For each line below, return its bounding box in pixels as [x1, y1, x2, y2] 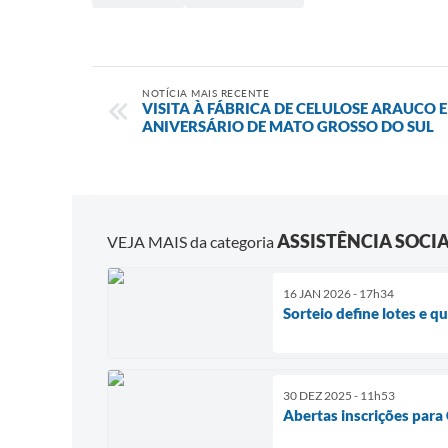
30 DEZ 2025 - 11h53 [283, 387, 395, 403]
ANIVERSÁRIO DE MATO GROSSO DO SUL [142, 117, 434, 135]
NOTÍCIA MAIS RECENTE [142, 87, 269, 99]
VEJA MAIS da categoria [107, 231, 277, 251]
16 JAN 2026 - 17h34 [283, 285, 394, 301]
